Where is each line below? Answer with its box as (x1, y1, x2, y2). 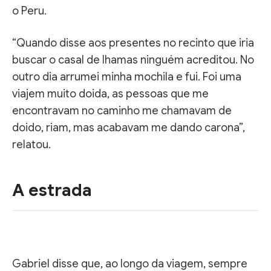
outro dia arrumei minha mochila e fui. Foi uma (12, 70, 241, 83)
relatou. (12, 137, 51, 151)
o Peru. (12, 4, 47, 18)
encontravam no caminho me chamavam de (12, 103, 232, 117)
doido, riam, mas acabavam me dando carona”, (12, 120, 245, 134)
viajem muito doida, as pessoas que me (12, 87, 209, 100)
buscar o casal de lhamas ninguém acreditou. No (12, 53, 254, 67)
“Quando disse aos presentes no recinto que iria (12, 36, 254, 50)
